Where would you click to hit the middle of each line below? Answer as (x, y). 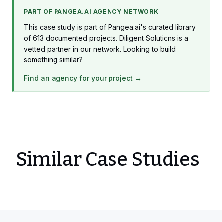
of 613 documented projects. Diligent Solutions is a (106, 38)
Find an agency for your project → (83, 78)
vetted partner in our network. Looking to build (100, 49)
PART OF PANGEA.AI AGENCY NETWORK (91, 12)
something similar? (53, 60)
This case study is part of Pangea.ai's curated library (110, 27)
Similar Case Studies (108, 159)
